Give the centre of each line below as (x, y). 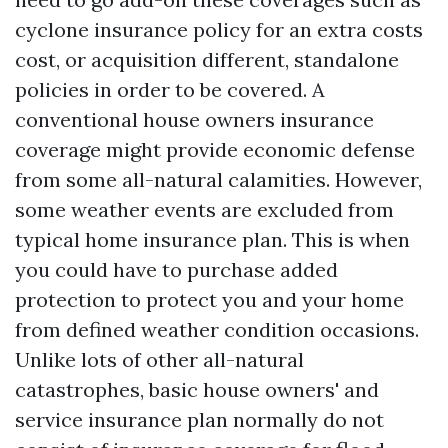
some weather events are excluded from (204, 209)
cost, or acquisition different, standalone (207, 59)
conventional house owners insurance (194, 119)
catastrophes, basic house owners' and (197, 389)
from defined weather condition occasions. (217, 329)
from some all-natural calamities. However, (218, 179)
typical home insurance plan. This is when (212, 239)
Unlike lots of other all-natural (159, 359)
